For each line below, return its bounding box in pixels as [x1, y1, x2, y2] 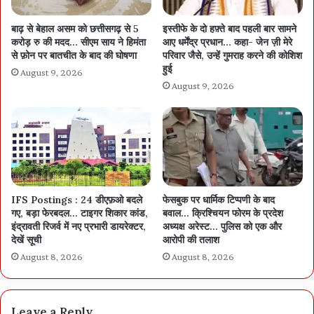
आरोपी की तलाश [163, 233, 219, 246]
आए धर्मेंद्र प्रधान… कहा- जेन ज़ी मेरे [163, 35, 292, 48]
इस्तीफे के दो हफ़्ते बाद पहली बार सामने [163, 22, 296, 35]
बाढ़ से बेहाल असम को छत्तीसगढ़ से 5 [11, 22, 139, 35]
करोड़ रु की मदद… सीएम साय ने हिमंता [11, 35, 146, 48]
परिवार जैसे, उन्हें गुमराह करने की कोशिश [163, 48, 302, 62]
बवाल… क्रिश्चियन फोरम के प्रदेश [163, 206, 283, 219]
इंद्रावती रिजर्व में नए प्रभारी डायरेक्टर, [11, 219, 146, 233]
